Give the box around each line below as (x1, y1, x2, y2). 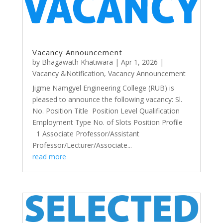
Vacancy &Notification (32, 68, 104, 78)
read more (32, 151, 66, 161)
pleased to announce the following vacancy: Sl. (32, 94, 182, 104)
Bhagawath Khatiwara (41, 57, 113, 67)
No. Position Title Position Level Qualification (32, 106, 182, 115)
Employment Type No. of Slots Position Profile (32, 117, 191, 127)
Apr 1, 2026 (120, 57, 158, 67)
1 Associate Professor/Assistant (32, 128, 139, 138)
